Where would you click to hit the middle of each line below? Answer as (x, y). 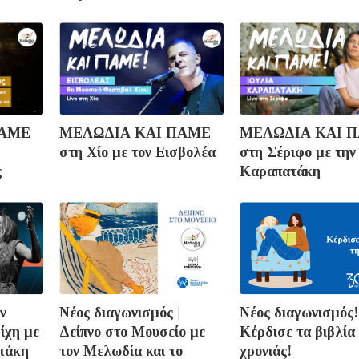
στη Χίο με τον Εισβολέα (137, 153)
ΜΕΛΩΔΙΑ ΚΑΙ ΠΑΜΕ (135, 133)
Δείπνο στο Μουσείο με (132, 332)
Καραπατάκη (280, 172)
